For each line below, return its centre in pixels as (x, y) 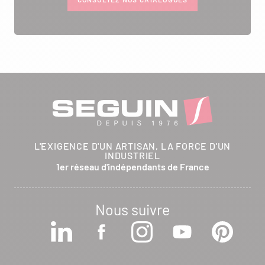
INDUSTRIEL (132, 155)
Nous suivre (132, 209)
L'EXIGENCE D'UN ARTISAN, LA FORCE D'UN (132, 146)
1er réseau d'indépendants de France (132, 166)
